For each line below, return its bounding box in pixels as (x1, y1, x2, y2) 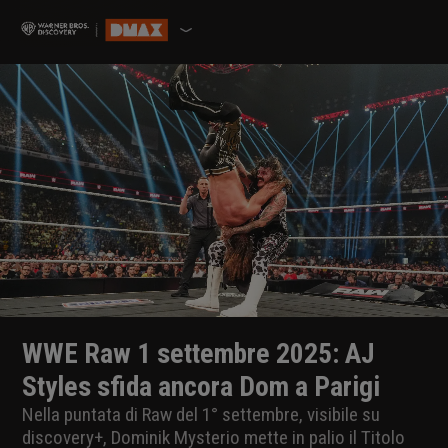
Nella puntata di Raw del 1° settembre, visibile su (22, 402, 380, 426)
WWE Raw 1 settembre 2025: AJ (22, 336, 375, 370)
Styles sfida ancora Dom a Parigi (22, 369, 380, 403)
